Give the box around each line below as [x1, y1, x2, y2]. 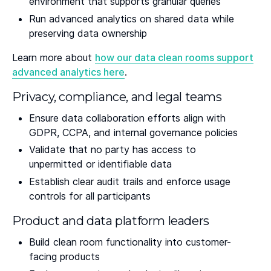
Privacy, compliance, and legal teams [12, 89, 222, 104]
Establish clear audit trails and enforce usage [29, 175, 230, 188]
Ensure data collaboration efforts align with [29, 111, 226, 124]
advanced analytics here [12, 65, 125, 78]
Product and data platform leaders [12, 214, 209, 229]
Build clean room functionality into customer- [29, 236, 231, 249]
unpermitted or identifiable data [29, 158, 172, 171]
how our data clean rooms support [95, 51, 253, 64]
